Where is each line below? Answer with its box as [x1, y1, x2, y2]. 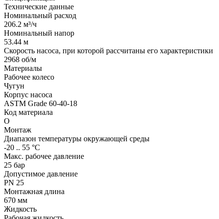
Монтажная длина [4, 187, 65, 196]
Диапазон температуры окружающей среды [4, 134, 150, 143]
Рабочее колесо [4, 72, 54, 81]
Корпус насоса [4, 90, 52, 99]
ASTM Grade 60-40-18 [4, 99, 77, 108]
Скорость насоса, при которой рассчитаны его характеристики [4, 46, 213, 55]
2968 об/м [4, 55, 36, 64]
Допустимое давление [4, 169, 78, 178]
